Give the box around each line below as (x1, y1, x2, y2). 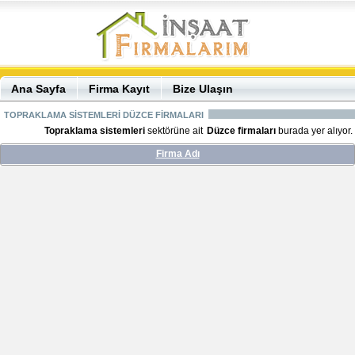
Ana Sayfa (11, 82, 66, 95)
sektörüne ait (145, 125, 205, 136)
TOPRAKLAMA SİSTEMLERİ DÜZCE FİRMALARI (4, 110, 204, 120)
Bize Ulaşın (173, 82, 233, 95)
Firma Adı (155, 148, 200, 159)
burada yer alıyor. (276, 125, 353, 136)
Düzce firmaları (207, 125, 276, 136)
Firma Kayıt (89, 82, 150, 95)
